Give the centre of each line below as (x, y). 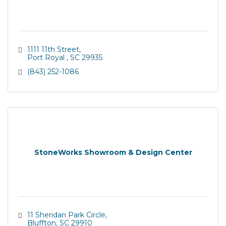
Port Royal (47, 58)
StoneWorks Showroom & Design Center (113, 152)
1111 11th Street (53, 49)
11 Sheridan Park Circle (66, 215)
